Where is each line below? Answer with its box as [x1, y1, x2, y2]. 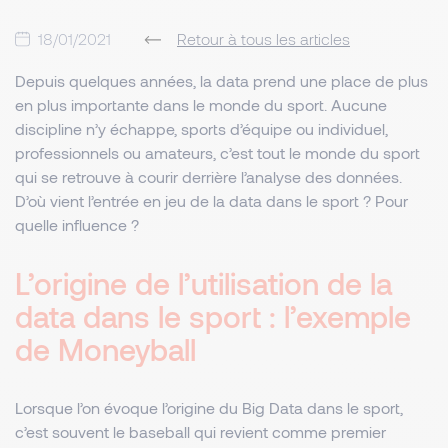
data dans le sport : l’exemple [15, 298, 411, 334]
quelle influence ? [15, 215, 143, 234]
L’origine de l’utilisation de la [15, 265, 392, 301]
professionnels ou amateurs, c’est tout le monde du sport [15, 143, 420, 162]
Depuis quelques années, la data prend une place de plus [15, 71, 428, 90]
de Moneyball [15, 331, 204, 367]
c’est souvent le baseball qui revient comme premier [15, 422, 386, 441]
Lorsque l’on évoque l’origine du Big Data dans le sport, [15, 398, 403, 417]
